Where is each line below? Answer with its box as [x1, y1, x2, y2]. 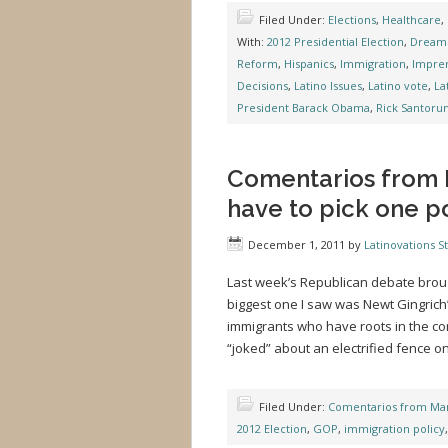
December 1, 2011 [248, 237, 345, 252]
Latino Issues [294, 78, 362, 93]
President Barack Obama [237, 100, 370, 115]
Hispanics [284, 56, 334, 71]
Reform [237, 56, 278, 71]
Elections [328, 12, 376, 27]
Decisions [237, 78, 288, 93]
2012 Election [237, 421, 307, 436]
